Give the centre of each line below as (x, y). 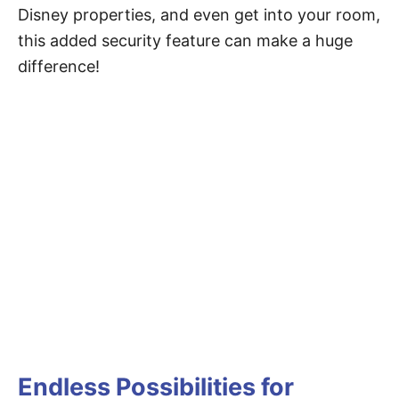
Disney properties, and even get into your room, (199, 15)
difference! (59, 67)
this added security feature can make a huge (185, 41)
